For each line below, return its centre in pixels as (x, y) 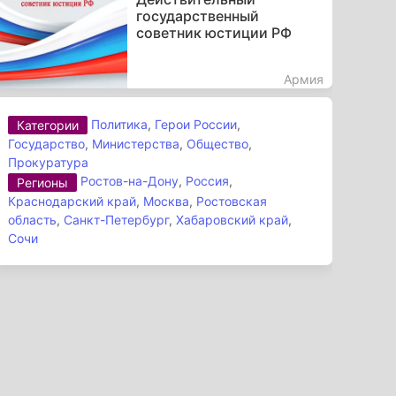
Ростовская (232, 202)
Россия (208, 181)
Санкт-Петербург (117, 220)
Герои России (196, 124)
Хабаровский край (232, 220)
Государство (47, 144)
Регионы (43, 183)
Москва (167, 202)
